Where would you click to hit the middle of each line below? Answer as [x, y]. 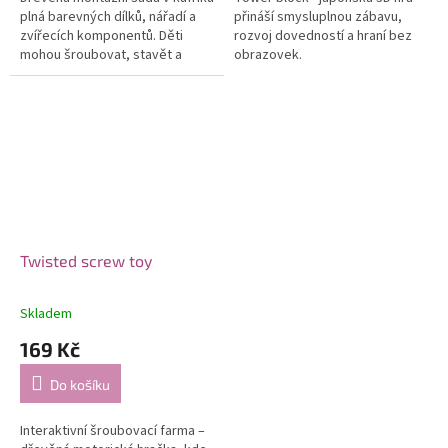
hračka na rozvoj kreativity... [103, 92]
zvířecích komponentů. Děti [101, 35]
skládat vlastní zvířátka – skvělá [114, 73]
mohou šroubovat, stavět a [101, 54]
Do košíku [80, 385]
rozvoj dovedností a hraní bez [323, 35]
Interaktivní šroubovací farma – [112, 431]
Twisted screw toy [86, 261]
